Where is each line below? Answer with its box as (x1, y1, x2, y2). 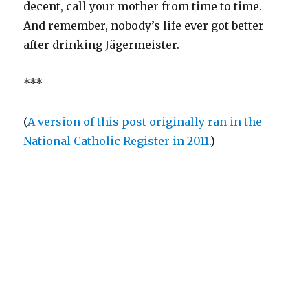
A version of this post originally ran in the (27, 115, 263, 129)
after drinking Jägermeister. (23, 38, 180, 52)
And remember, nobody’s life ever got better (23, 19, 265, 33)
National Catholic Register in (23, 134, 188, 148)
